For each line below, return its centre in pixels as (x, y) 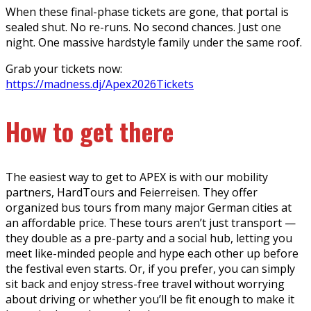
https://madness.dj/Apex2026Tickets (100, 84)
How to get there (90, 131)
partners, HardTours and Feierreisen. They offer (132, 193)
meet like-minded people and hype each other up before (152, 254)
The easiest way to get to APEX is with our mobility (137, 177)
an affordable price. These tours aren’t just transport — (151, 223)
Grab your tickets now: (64, 68)
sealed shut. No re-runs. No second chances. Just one (143, 27)
